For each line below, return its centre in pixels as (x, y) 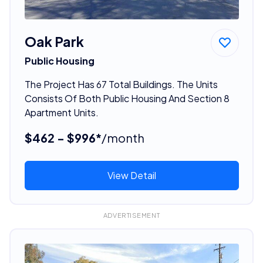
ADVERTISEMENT (131, 215)
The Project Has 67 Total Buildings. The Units (121, 84)
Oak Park (54, 41)
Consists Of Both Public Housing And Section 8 (127, 98)
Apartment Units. (61, 112)
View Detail (131, 175)
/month (123, 137)
